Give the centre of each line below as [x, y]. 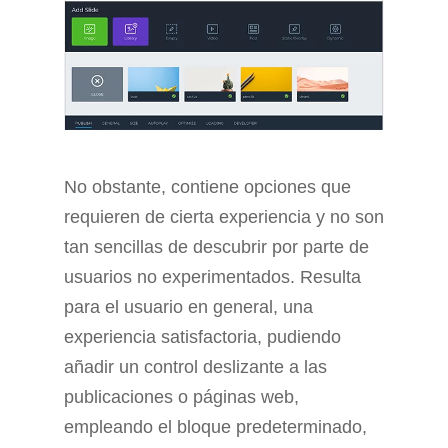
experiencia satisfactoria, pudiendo [202, 336]
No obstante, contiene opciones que [207, 186]
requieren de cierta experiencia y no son [224, 216]
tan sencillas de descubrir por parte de [216, 246]
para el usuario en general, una [188, 306]
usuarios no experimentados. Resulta [212, 276]
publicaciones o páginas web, [181, 396]
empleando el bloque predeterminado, [215, 426]
